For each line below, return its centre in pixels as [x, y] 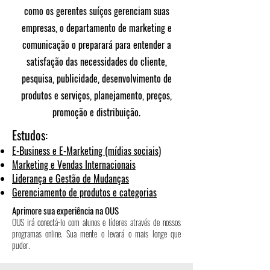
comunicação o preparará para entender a [96, 45]
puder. [21, 245]
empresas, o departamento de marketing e [96, 28]
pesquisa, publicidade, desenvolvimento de [96, 78]
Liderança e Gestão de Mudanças [71, 178]
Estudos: [30, 135]
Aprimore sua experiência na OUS [65, 210]
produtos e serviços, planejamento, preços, [96, 95]
